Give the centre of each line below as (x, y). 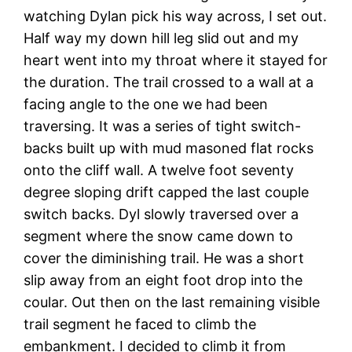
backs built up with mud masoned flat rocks (169, 148)
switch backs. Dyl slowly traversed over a (161, 214)
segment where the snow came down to (159, 236)
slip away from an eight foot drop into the (163, 280)
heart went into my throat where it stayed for (176, 60)
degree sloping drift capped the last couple (167, 192)
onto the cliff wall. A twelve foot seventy (159, 170)
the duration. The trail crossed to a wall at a (169, 82)
